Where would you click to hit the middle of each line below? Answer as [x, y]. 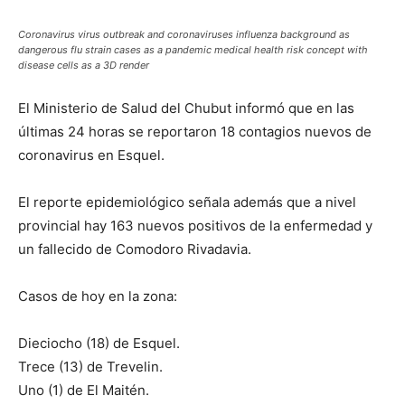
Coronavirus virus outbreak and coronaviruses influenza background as [184, 34]
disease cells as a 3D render [84, 65]
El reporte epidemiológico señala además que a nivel [187, 202]
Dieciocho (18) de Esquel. [99, 343]
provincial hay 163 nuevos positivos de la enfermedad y [195, 226]
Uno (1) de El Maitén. [84, 390]
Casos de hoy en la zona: [98, 296]
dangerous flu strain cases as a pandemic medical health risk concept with [193, 50]
